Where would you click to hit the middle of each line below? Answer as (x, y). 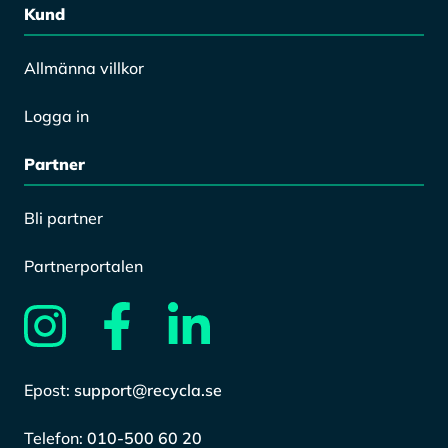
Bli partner (63, 218)
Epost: (49, 390)
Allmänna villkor (84, 68)
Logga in (56, 116)
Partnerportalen (83, 266)
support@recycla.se (148, 390)
